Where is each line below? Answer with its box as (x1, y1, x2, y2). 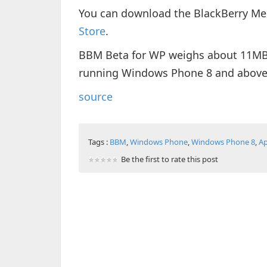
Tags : (88, 136, 110, 147)
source (79, 89, 113, 104)
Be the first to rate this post (121, 154, 218, 164)
